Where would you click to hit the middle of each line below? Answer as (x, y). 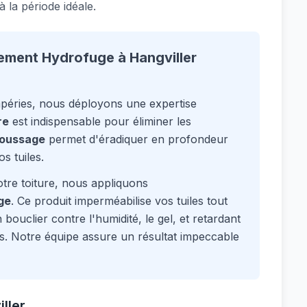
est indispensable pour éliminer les (100, 121)
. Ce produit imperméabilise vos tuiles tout (119, 201)
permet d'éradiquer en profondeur (137, 139)
